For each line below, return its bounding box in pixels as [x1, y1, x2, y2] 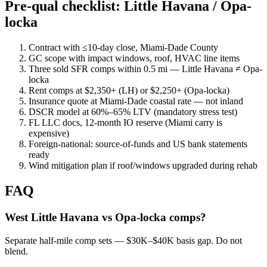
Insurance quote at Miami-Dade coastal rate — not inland [29, 96, 243, 107]
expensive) [29, 128, 69, 139]
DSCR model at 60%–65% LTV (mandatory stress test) [29, 107, 237, 117]
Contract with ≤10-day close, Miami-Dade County [29, 42, 218, 53]
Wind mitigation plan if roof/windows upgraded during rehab [29, 160, 257, 171]
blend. [5, 246, 28, 256]
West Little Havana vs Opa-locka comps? [5, 210, 206, 223]
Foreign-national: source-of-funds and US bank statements [29, 139, 247, 150]
